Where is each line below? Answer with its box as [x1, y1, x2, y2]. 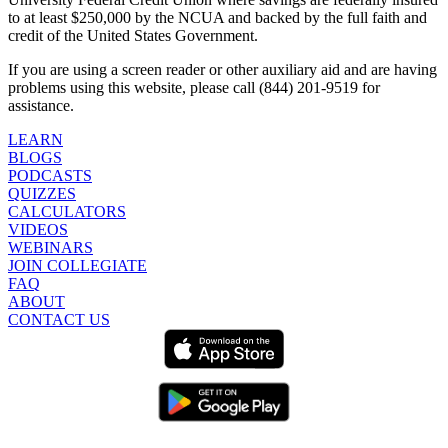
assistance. [8, 97, 74, 115]
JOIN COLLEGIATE [8, 257, 147, 275]
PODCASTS [8, 167, 92, 185]
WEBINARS [8, 239, 93, 257]
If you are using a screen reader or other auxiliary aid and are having [8, 61, 437, 79]
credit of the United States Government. [8, 27, 258, 45]
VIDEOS [8, 221, 68, 239]
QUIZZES [8, 185, 76, 203]
